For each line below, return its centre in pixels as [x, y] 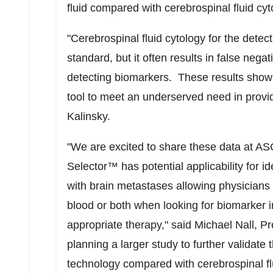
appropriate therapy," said [131, 225]
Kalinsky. [89, 116]
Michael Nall [224, 225]
